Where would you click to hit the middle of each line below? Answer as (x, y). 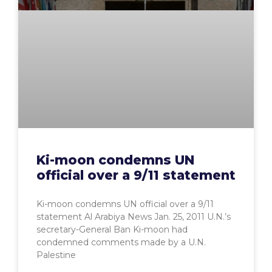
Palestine (56, 255)
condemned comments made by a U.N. (121, 243)
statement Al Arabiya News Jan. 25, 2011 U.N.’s (134, 217)
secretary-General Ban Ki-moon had (112, 230)
